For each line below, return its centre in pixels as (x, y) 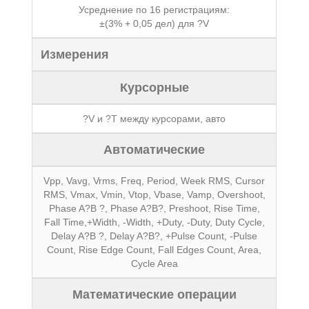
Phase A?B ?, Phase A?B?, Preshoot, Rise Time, (154, 208)
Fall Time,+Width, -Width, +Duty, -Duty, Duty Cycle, (154, 222)
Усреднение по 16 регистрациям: (154, 10)
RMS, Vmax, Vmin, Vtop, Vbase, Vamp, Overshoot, (154, 195)
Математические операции (154, 295)
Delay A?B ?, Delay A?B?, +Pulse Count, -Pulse (154, 236)
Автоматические (154, 150)
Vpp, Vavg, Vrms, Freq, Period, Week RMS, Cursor (154, 181)
